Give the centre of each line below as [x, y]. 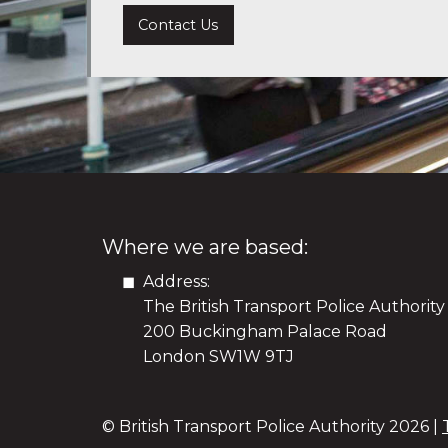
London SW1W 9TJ [218, 357]
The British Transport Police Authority [293, 307]
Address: [176, 282]
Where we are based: [205, 247]
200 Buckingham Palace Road [264, 332]
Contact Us [178, 25]
